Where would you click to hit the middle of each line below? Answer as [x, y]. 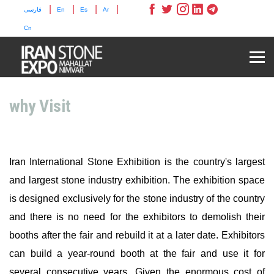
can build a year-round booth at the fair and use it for [137, 254]
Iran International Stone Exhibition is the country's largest [137, 162]
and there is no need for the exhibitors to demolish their [137, 217]
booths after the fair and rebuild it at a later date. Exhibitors [137, 235]
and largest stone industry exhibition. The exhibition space [137, 180]
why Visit [40, 106]
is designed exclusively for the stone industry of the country [137, 198]
